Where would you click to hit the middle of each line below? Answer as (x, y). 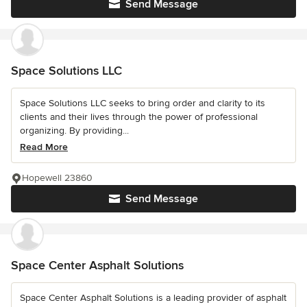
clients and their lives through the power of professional (139, 116)
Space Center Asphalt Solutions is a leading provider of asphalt (153, 297)
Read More (44, 147)
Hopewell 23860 (57, 177)
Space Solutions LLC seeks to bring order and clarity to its (143, 103)
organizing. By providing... (74, 130)
